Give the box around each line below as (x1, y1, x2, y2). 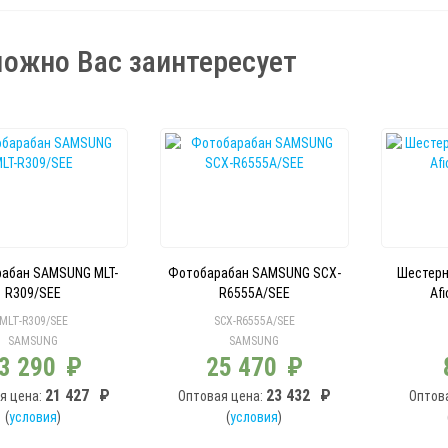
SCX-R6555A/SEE (213, 313, 295, 328)
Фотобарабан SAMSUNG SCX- (167, 264, 341, 281)
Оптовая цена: (177, 387, 266, 404)
